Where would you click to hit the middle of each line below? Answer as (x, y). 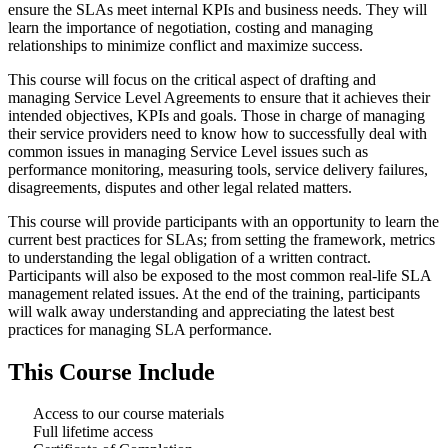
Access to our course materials (128, 414)
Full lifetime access (93, 432)
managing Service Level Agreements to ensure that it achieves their (219, 97)
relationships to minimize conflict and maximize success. (185, 45)
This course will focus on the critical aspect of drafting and (192, 79)
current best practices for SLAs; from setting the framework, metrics (221, 239)
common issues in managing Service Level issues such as (188, 151)
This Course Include (111, 371)
